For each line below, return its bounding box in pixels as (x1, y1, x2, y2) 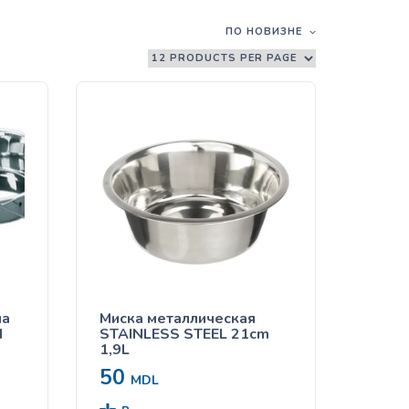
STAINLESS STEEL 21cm (100, 323, 270, 344)
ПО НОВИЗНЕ (225, 25, 302, 39)
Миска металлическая (100, 308, 257, 329)
